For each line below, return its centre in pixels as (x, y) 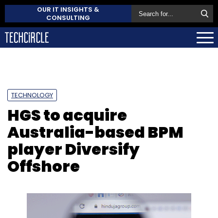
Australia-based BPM (95, 132)
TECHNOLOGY (32, 95)
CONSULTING (68, 18)
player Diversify (73, 149)
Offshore (44, 166)
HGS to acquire (67, 115)
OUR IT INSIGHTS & (68, 9)
